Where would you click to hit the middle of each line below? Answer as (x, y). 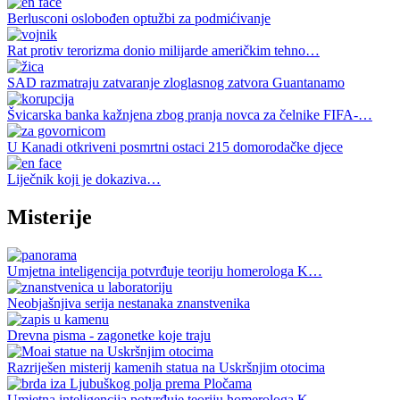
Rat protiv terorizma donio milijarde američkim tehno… (163, 51)
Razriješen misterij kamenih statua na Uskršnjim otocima (166, 367)
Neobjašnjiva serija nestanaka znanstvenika (129, 303)
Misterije (50, 217)
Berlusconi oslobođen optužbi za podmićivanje (139, 19)
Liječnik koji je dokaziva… (84, 179)
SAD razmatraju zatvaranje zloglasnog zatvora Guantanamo (176, 83)
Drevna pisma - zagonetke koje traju (109, 335)
